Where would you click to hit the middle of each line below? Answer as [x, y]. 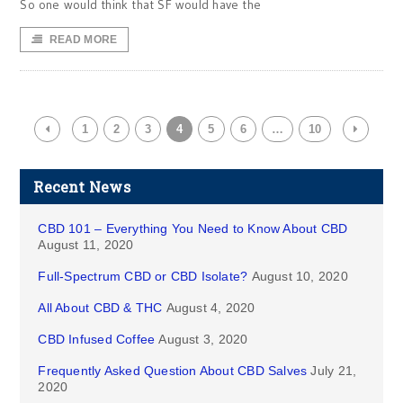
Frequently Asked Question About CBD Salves [173, 371]
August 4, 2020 [210, 308]
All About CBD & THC [100, 308]
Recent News [82, 187]
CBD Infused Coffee [97, 339]
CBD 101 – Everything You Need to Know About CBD [193, 228]
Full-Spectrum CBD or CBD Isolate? [143, 276]
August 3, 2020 [203, 339]
